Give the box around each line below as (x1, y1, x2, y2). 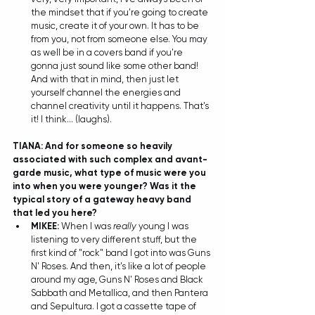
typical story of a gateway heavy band (13, 193, 193, 205)
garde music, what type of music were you (13, 167, 208, 178)
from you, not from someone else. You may (31, 33, 210, 44)
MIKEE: (31, 220, 59, 231)
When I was (59, 220, 113, 231)
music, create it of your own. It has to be (31, 20, 201, 31)
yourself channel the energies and (31, 86, 183, 98)
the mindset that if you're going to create (31, 6, 210, 18)
